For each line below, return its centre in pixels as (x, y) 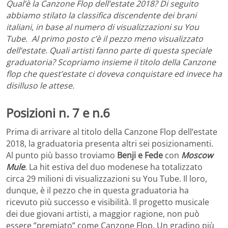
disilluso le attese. (41, 85)
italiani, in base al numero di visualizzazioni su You (103, 27)
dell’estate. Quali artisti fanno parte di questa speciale (109, 50)
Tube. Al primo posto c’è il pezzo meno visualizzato (105, 38)
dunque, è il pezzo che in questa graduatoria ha (97, 191)
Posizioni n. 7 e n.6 (58, 112)
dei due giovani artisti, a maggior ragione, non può (103, 214)
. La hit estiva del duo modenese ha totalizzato (114, 167)
